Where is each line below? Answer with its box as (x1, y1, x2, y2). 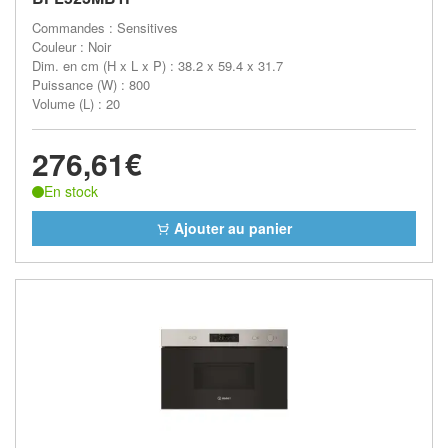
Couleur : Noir (32, 37, 111, 56)
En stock (44, 181, 98, 201)
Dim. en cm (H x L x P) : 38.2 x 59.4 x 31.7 (32, 56, 283, 75)
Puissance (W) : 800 (32, 75, 150, 94)
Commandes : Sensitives (32, 18, 178, 37)
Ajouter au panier (170, 217, 292, 238)
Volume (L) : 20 (32, 94, 120, 113)
